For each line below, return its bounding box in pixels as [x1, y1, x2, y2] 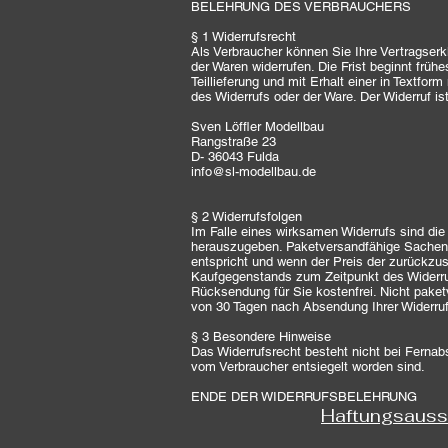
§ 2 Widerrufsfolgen [191, 209, 302, 224]
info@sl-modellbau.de [191, 164, 316, 179]
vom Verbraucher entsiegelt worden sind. [191, 359, 425, 374]
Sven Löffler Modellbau [191, 119, 324, 134]
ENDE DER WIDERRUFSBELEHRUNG [191, 389, 417, 404]
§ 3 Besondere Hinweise [191, 329, 331, 344]
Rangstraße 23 [191, 134, 276, 149]
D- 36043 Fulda [191, 149, 279, 164]
